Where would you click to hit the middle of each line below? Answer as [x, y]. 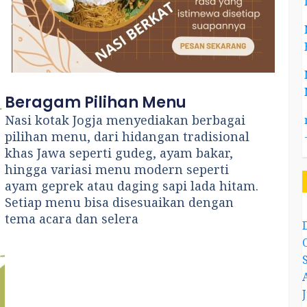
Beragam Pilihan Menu [96, 102]
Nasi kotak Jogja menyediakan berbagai [125, 120]
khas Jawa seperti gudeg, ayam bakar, [119, 152]
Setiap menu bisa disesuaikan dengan [120, 202]
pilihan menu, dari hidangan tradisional [127, 136]
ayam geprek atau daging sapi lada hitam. [132, 185]
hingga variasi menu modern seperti [117, 169]
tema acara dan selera [72, 218]
